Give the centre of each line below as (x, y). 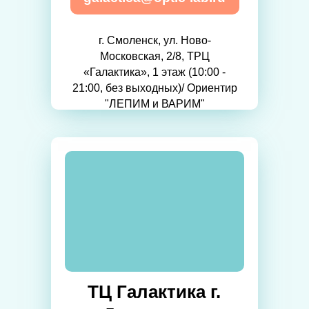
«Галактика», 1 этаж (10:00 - (154, 72)
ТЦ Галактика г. (154, 292)
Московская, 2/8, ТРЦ (154, 57)
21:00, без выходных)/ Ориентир (154, 88)
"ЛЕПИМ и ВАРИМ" (154, 104)
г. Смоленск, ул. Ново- (154, 41)
